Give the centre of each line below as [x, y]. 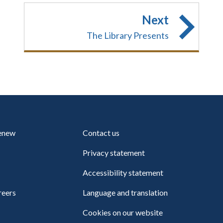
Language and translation [125, 192]
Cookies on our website [123, 212]
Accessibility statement [123, 172]
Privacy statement [114, 153]
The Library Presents [128, 35]
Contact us [101, 133]
